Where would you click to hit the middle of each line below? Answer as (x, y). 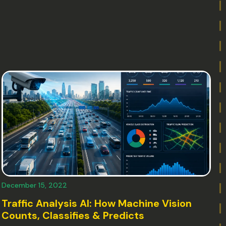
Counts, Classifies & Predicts (73, 215)
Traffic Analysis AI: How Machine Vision (97, 203)
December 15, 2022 (35, 185)
